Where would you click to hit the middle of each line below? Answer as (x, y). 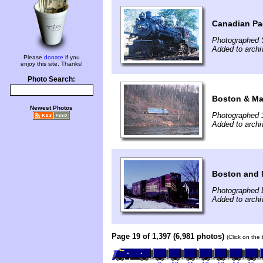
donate (53, 57)
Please (33, 57)
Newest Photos (51, 108)
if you (71, 57)
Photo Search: (51, 79)
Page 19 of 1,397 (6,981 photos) (168, 236)
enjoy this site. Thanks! (51, 64)
